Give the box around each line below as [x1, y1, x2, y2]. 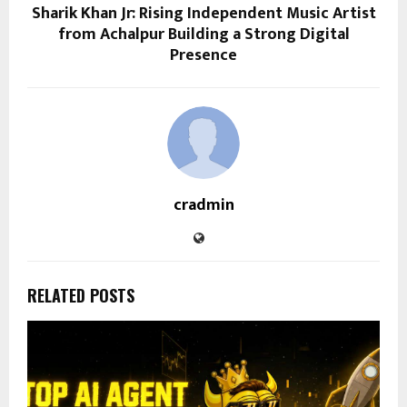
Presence [170, 42, 237, 70]
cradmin [173, 192, 234, 220]
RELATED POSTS [27, 283, 134, 308]
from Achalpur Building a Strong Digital [57, 21, 350, 49]
